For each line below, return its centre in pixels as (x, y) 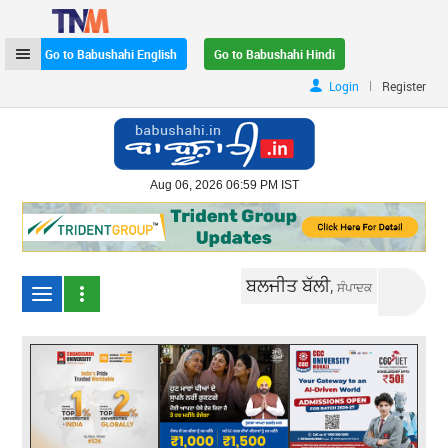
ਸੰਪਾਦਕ (355, 286)
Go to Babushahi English (111, 54)
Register (403, 86)
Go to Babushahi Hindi (275, 54)
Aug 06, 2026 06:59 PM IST (224, 185)
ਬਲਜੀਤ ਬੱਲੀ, (292, 284)
